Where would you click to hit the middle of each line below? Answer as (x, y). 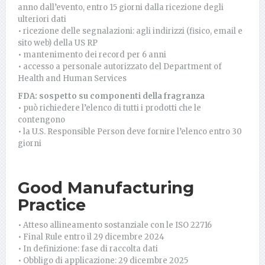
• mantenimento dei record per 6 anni (92, 54)
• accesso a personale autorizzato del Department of (120, 66)
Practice (52, 205)
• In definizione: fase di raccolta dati (88, 248)
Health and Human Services (72, 78)
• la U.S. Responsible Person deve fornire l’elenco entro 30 (130, 131)
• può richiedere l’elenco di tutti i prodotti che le (109, 108)
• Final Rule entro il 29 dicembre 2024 (91, 237)
